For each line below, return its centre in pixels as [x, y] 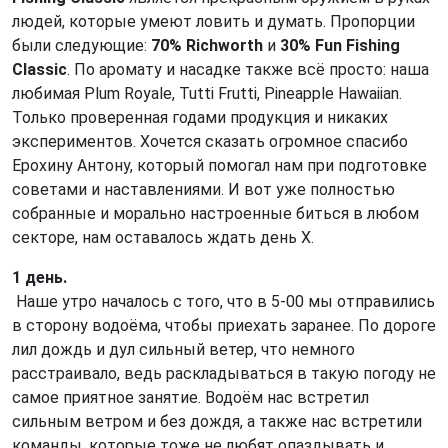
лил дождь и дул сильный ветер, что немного [183, 349]
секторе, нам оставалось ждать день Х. [163, 237]
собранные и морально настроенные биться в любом [215, 213]
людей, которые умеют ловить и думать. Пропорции [213, 21]
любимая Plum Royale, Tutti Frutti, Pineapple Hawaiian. [207, 93]
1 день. [39, 277]
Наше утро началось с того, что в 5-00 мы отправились [223, 301]
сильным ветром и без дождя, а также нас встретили [217, 421]
